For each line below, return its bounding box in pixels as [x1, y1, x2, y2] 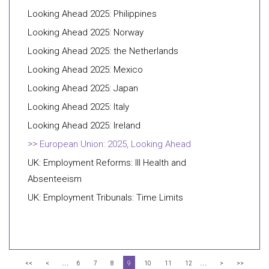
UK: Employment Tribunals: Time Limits [28, 192, 183, 203]
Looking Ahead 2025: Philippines [28, 8, 157, 19]
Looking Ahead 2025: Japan [28, 83, 138, 94]
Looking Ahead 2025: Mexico [28, 64, 143, 75]
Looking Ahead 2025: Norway [28, 27, 144, 38]
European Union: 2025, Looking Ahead [40, 139, 191, 150]
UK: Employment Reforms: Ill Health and [28, 157, 186, 168]
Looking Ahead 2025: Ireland [28, 120, 141, 131]
